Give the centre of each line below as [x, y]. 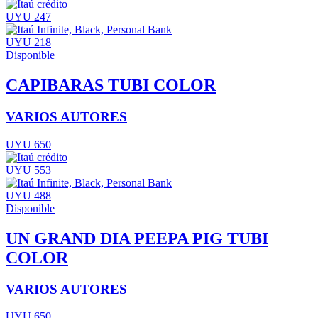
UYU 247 [28, 17]
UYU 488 [28, 195]
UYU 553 [28, 170]
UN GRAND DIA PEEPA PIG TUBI [137, 238]
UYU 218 [28, 43]
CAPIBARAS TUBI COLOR [111, 86]
